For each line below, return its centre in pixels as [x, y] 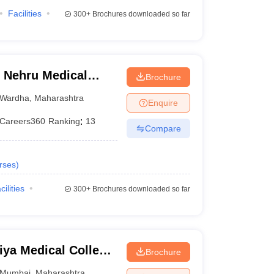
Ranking [65, 121]
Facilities [24, 13]
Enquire [163, 102]
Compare [163, 128]
